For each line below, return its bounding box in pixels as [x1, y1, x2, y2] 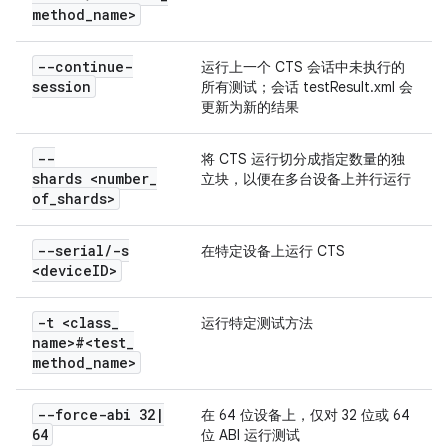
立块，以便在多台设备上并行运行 [201, 170, 411, 188]
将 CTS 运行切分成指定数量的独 [201, 150, 405, 168]
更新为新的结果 [201, 98, 299, 116]
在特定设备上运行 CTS [201, 242, 345, 260]
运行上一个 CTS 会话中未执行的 [201, 58, 405, 76]
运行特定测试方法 [201, 314, 313, 332]
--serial [37, 241, 104, 260]
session [32, 77, 91, 96]
